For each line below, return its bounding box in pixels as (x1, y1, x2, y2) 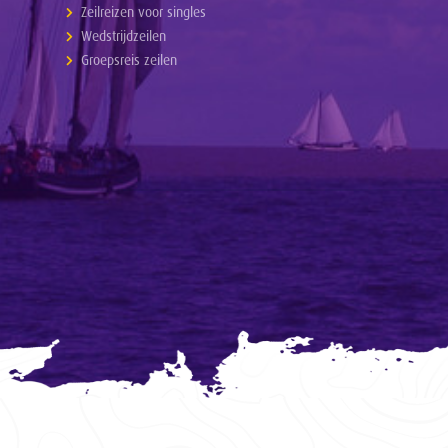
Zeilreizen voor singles (81, 3, 207, 21)
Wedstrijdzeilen (81, 27, 167, 45)
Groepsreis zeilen (81, 51, 178, 69)
